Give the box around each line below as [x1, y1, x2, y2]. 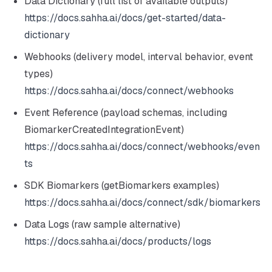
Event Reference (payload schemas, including [24, 106, 227, 119]
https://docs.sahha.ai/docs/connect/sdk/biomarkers [24, 196, 260, 209]
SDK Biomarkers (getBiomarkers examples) [24, 179, 219, 192]
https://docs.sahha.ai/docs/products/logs [24, 235, 211, 248]
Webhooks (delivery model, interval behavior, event [24, 50, 253, 63]
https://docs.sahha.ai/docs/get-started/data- [24, 12, 226, 24]
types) [24, 67, 53, 80]
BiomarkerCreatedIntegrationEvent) [24, 123, 184, 136]
